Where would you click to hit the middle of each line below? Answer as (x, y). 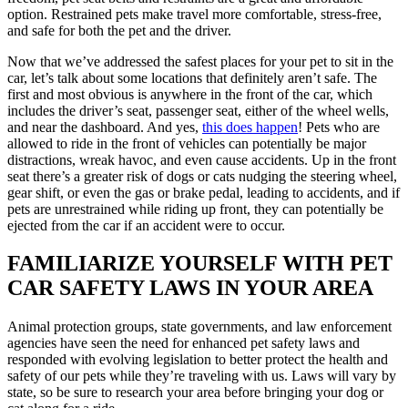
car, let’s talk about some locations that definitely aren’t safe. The (192, 77)
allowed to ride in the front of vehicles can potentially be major (187, 143)
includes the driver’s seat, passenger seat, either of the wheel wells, (198, 110)
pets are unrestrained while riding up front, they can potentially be (195, 209)
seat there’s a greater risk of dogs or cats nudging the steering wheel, (202, 176)
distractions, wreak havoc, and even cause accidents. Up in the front (202, 159)
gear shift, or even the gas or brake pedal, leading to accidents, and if (204, 192)
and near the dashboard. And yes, (105, 127)
